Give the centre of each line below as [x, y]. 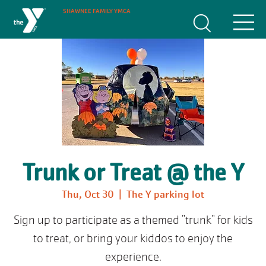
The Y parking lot [165, 194]
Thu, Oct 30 [88, 194]
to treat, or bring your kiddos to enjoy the [133, 238]
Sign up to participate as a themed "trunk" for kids [133, 220]
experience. [133, 256]
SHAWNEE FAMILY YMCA [97, 12]
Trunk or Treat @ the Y [133, 172]
